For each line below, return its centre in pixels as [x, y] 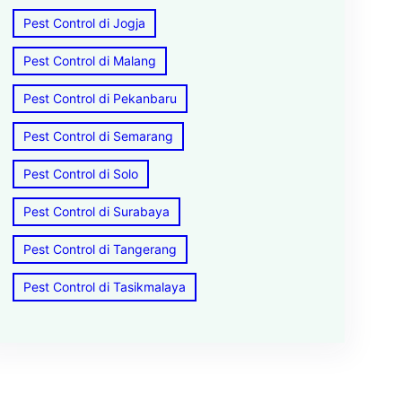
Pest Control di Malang [89, 61]
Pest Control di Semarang [98, 136]
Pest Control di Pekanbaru [100, 98]
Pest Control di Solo [80, 174]
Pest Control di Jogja [84, 23]
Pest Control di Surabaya [96, 211]
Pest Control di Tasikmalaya [104, 287]
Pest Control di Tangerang [100, 249]
